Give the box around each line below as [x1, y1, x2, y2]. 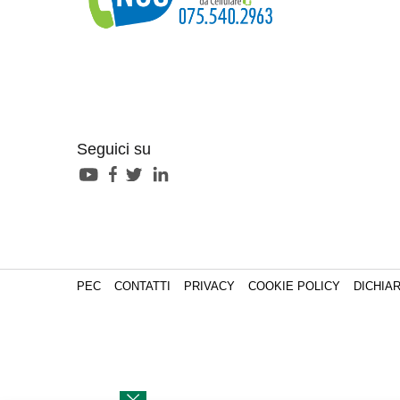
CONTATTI [114, 279, 171, 293]
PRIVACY [184, 279, 235, 293]
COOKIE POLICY [248, 279, 340, 293]
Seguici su [77, 140, 151, 158]
